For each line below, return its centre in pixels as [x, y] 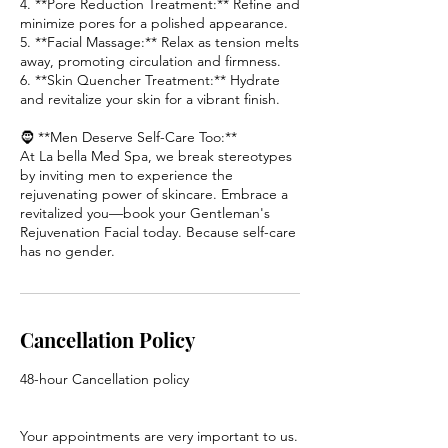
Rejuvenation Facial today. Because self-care [158, 231]
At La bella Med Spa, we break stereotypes [156, 155]
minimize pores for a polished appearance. [154, 22]
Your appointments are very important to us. [159, 435]
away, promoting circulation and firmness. [150, 60]
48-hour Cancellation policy [104, 378]
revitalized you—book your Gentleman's [145, 212]
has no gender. [67, 250]
